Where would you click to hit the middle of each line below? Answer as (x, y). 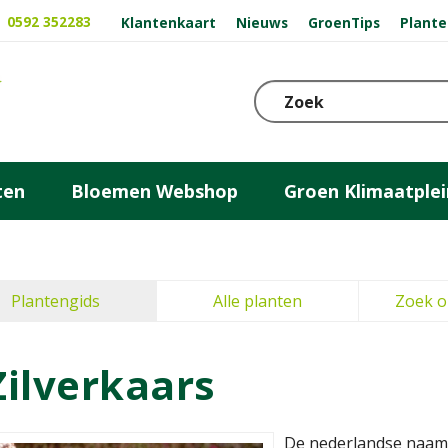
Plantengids (55, 301)
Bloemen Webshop (154, 190)
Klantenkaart (169, 22)
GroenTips (343, 22)
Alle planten (257, 301)
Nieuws (262, 22)
